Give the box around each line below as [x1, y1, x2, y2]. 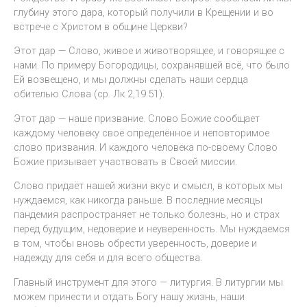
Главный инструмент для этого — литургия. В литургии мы [14, 276, 283, 288]
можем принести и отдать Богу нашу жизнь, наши [14, 291, 245, 303]
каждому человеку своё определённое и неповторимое [14, 126, 269, 139]
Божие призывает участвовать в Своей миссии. [14, 155, 237, 168]
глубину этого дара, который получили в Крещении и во [14, 5, 273, 19]
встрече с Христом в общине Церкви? [14, 20, 188, 33]
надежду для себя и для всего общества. [14, 251, 202, 265]
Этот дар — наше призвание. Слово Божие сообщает [14, 112, 260, 125]
